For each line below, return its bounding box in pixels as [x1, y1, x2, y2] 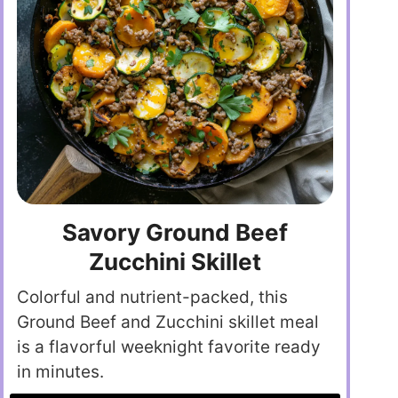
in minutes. [17, 361, 104, 382]
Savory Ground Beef [62, 218, 289, 246]
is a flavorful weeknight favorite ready [17, 336, 321, 357]
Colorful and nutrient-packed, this [17, 286, 288, 307]
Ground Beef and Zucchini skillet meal [17, 311, 319, 332]
